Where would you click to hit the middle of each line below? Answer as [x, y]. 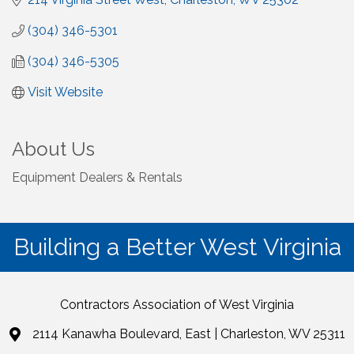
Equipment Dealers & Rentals [97, 178]
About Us [53, 149]
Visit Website [65, 92]
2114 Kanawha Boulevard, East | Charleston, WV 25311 [188, 334]
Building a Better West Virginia [177, 247]
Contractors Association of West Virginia [177, 305]
